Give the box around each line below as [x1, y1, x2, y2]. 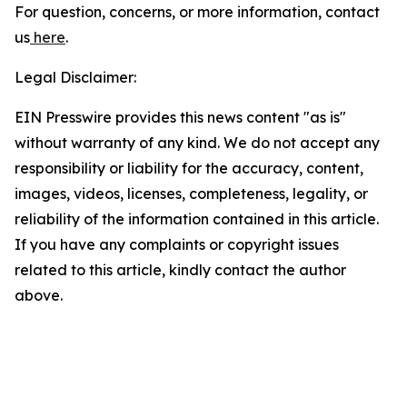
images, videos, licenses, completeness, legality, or [15, 184, 368, 203]
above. [15, 286, 63, 304]
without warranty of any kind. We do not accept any [15, 134, 380, 152]
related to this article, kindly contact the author [15, 261, 346, 279]
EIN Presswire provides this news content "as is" [15, 108, 346, 126]
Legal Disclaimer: [15, 68, 136, 86]
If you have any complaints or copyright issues [15, 235, 339, 253]
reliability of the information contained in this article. [15, 210, 379, 228]
